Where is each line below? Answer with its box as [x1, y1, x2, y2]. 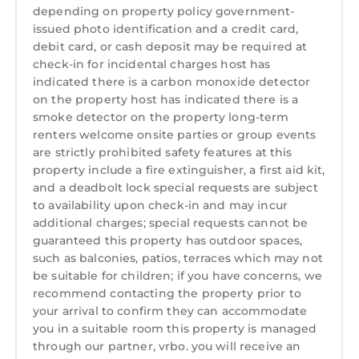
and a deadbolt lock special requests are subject [33, 180, 318, 196]
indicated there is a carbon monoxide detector [33, 75, 311, 90]
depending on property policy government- [33, 4, 295, 19]
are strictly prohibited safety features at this [33, 145, 292, 160]
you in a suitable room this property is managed [33, 321, 317, 337]
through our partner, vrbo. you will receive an [33, 339, 301, 354]
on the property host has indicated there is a [33, 92, 299, 107]
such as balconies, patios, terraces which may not [33, 251, 323, 266]
